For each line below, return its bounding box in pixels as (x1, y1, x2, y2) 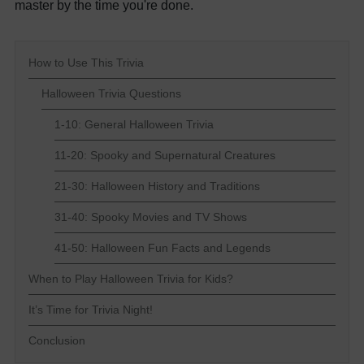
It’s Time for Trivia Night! (28, 302, 153, 316)
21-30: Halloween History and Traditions (54, 179, 260, 193)
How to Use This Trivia (28, 55, 144, 69)
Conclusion (28, 333, 85, 347)
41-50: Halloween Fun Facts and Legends (54, 240, 271, 254)
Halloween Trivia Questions (41, 86, 181, 100)
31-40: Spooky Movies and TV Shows (54, 210, 247, 223)
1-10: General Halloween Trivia (54, 117, 214, 131)
